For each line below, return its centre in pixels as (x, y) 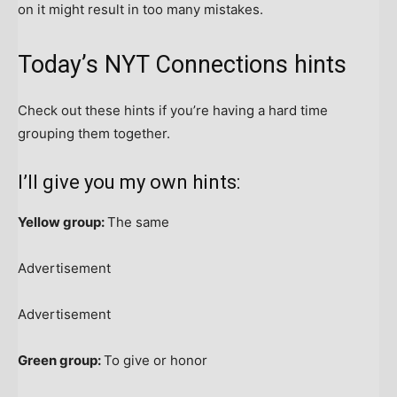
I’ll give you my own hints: (129, 183)
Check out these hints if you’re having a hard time (173, 111)
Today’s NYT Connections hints (182, 65)
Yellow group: (62, 222)
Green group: (61, 361)
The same (138, 222)
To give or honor (156, 361)
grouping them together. (94, 134)
